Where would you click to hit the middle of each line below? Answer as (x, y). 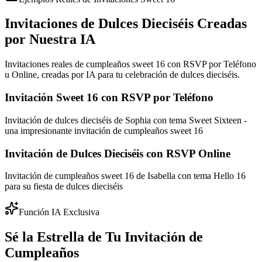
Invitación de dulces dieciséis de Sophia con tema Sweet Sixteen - (126, 120)
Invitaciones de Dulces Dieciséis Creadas (126, 24)
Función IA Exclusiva (59, 212)
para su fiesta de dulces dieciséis (64, 187)
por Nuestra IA (50, 39)
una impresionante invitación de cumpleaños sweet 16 (104, 130)
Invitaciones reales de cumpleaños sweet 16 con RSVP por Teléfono (130, 64)
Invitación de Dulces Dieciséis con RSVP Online (118, 153)
